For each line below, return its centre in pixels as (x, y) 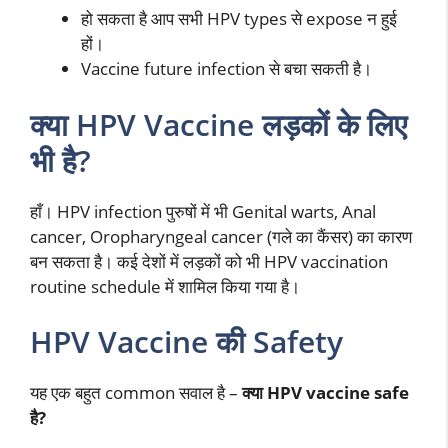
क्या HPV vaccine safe (325, 393)
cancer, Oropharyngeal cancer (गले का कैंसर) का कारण (221, 236)
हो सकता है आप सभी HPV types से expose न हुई (239, 19)
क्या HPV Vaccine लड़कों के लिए (218, 124)
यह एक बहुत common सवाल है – (136, 393)
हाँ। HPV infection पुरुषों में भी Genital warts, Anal (203, 211)
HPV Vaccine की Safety (186, 342)
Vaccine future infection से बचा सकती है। (226, 69)
